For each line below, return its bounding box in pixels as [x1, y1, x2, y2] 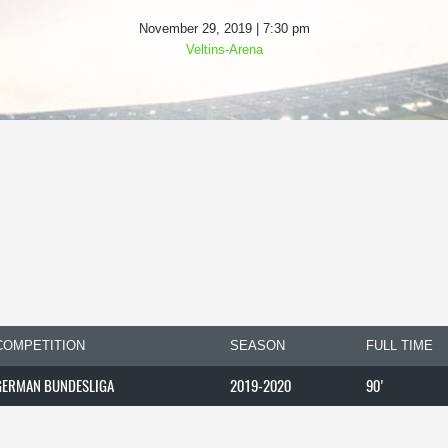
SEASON [230, 338, 285, 353]
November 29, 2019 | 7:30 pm [138, 21, 310, 36]
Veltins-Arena [185, 42, 263, 57]
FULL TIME [366, 338, 433, 353]
